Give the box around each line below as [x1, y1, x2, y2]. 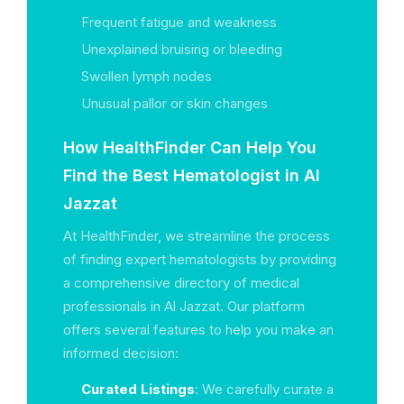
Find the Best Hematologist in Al [63, 166, 320, 185]
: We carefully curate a [195, 381, 334, 398]
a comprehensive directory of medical [63, 274, 299, 291]
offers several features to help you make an [63, 321, 334, 338]
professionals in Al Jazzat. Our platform [63, 298, 305, 315]
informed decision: [63, 344, 179, 362]
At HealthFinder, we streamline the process [63, 227, 330, 244]
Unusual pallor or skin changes [81, 95, 268, 112]
